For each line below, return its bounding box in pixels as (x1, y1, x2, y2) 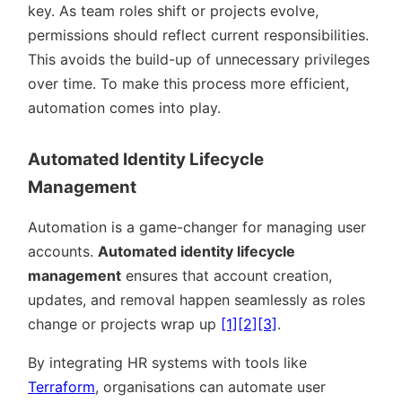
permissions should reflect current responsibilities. (28, 26, 369, 45)
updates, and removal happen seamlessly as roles (28, 291, 365, 310)
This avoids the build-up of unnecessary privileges (28, 50, 370, 69)
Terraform (28, 378, 95, 397)
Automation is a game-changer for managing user (28, 218, 366, 237)
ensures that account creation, (121, 267, 332, 285)
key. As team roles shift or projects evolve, (28, 2, 319, 21)
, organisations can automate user (95, 378, 326, 397)
